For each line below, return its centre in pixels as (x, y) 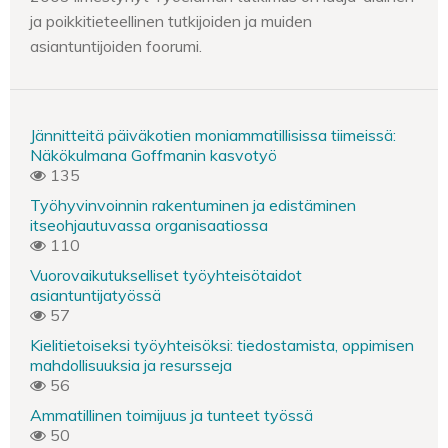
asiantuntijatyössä (95, 295)
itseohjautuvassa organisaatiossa (149, 225)
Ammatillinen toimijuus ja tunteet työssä (171, 415)
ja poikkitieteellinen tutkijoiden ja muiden (171, 21)
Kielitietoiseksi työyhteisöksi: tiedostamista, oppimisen (222, 345)
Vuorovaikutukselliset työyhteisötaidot (166, 275)
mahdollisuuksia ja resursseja (131, 365)
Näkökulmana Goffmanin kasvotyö (153, 155)
